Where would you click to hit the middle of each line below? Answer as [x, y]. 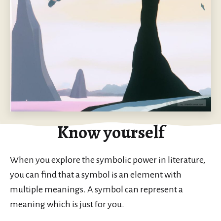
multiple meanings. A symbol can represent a [96, 189]
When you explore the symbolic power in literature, [108, 160]
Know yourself [110, 132]
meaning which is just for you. [67, 204]
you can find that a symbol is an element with [96, 174]
